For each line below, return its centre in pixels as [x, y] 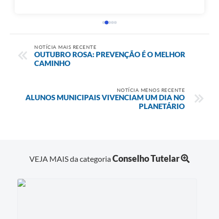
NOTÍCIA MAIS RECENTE [65, 47]
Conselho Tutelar [146, 159]
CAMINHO [52, 63]
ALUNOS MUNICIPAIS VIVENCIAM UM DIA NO [105, 97]
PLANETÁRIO [162, 106]
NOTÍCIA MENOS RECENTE [151, 90]
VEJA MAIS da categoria [71, 159]
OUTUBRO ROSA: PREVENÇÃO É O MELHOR [110, 54]
